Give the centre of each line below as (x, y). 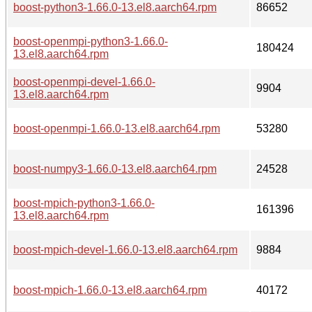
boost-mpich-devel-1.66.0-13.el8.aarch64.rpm (125, 249)
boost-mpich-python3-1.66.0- (84, 203)
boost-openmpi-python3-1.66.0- (91, 41)
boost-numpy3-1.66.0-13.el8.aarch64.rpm (115, 169)
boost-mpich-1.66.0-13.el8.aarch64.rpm (110, 290)
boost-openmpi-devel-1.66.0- (84, 81)
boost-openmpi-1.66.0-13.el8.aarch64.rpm (117, 128)
